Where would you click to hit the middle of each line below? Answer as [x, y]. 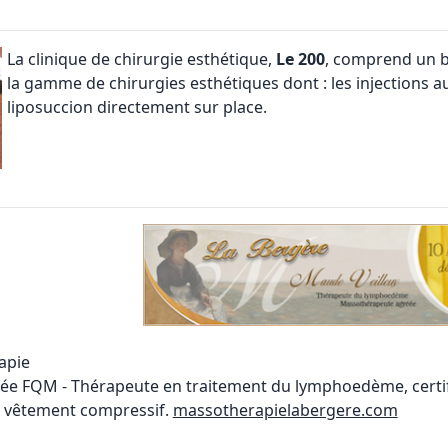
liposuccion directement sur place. [136, 107]
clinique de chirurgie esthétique [147, 59]
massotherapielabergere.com [285, 409]
